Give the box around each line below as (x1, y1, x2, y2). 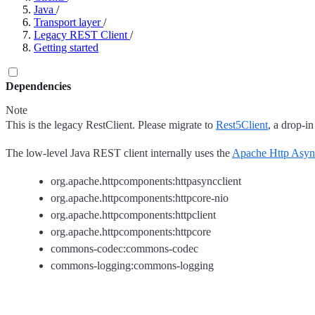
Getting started (34, 41, 98, 53)
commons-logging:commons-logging (51, 259, 214, 271)
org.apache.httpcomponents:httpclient (51, 209, 216, 221)
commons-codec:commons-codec (51, 243, 198, 255)
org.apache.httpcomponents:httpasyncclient (51, 175, 241, 187)
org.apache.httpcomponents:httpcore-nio (51, 192, 229, 204)
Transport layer (34, 16, 101, 28)
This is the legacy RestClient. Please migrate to (6, 119, 216, 131)
